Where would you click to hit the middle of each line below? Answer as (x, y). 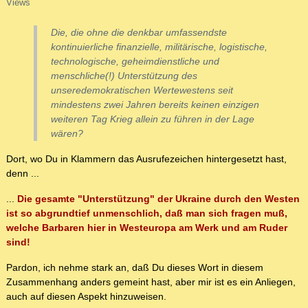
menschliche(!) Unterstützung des (124, 76)
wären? (67, 134)
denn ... (23, 174)
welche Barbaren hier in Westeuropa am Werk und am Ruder (147, 228)
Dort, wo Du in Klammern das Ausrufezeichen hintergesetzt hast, (146, 159)
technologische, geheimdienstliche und (135, 62)
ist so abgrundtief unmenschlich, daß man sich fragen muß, (147, 213)
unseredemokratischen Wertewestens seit (142, 90)
